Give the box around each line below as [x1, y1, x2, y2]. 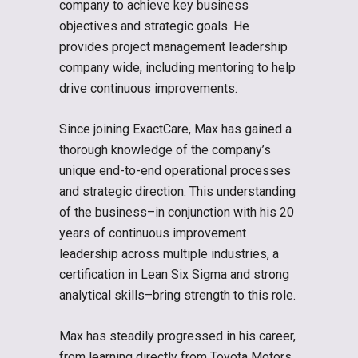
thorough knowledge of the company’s [59, 141, 271, 157]
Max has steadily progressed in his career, [59, 328, 296, 344]
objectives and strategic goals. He [59, 18, 249, 34]
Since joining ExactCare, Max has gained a [59, 121, 292, 137]
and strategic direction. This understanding [59, 183, 296, 199]
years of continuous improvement [59, 225, 246, 241]
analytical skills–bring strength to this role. [59, 287, 296, 303]
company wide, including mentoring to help [59, 59, 296, 75]
